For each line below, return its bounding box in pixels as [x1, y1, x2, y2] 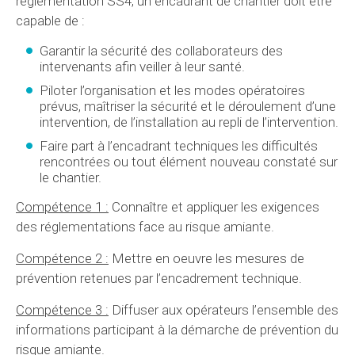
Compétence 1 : [16, 199, 109, 216]
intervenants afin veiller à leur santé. [40, 59, 245, 75]
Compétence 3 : [16, 302, 109, 319]
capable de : [16, 13, 85, 29]
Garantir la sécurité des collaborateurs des [40, 43, 283, 59]
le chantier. [40, 170, 101, 186]
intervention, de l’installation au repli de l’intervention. [40, 114, 338, 131]
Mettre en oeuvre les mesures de [109, 250, 304, 267]
